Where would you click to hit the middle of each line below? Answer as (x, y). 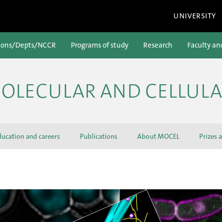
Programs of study (100, 45)
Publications (99, 136)
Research (158, 45)
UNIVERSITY (195, 16)
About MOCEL (158, 136)
